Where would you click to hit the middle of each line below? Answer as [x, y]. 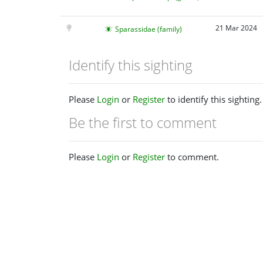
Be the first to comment [143, 122]
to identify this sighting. [213, 99]
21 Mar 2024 [236, 28]
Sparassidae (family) [148, 29]
